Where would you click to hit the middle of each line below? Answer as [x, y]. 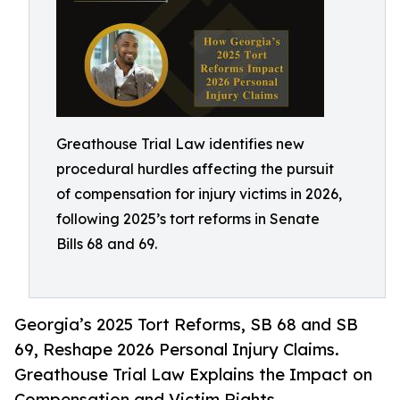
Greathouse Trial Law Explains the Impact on [193, 375]
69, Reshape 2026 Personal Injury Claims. [177, 350]
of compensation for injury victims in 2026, [199, 194]
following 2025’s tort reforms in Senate [188, 219]
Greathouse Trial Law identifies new [180, 144]
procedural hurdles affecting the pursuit [195, 169]
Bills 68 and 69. [107, 244]
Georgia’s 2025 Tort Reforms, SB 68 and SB [186, 325]
